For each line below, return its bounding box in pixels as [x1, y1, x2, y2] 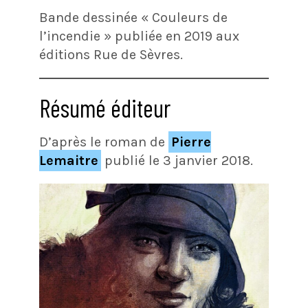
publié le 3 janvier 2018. [100, 153, 253, 168]
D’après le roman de [38, 134, 168, 150]
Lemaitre [38, 153, 98, 168]
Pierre [170, 134, 211, 150]
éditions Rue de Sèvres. [38, 47, 183, 63]
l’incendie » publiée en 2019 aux [38, 28, 239, 44]
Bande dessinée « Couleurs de [38, 10, 228, 25]
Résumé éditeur [38, 93, 170, 122]
